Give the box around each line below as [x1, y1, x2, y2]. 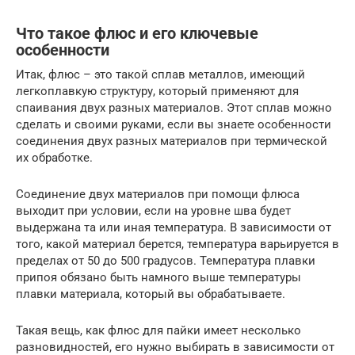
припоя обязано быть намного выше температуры [16, 270, 301, 284]
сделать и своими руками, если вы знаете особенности [16, 117, 331, 132]
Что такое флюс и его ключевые [16, 25, 258, 44]
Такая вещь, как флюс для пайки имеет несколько [16, 323, 301, 338]
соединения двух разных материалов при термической [16, 134, 327, 148]
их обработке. [16, 151, 93, 165]
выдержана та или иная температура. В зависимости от [16, 220, 331, 235]
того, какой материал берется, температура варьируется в [16, 237, 339, 251]
